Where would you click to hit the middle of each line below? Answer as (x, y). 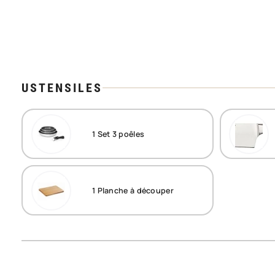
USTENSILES (62, 88)
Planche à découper (134, 190)
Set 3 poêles (120, 134)
